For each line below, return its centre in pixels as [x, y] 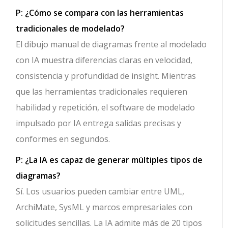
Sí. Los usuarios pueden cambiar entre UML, [100, 192]
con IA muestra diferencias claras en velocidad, [104, 60]
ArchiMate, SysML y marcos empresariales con [104, 207]
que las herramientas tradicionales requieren [102, 92]
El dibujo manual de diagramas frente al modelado [111, 45]
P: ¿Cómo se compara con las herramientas [100, 13]
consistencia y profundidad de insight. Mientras [106, 76]
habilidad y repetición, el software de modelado [106, 108]
